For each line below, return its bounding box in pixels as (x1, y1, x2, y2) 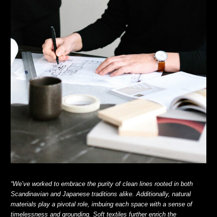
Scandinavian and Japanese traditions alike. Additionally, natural (11, 190, 191, 198)
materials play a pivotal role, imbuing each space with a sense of (11, 200, 193, 208)
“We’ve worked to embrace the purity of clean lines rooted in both (11, 180, 193, 187)
